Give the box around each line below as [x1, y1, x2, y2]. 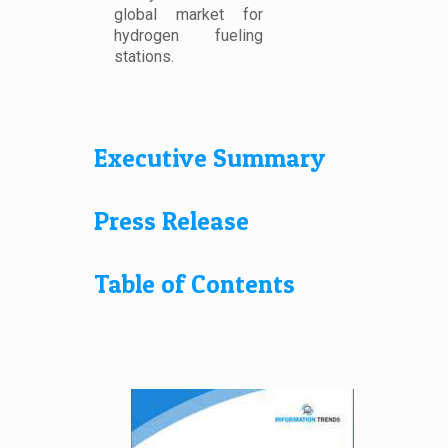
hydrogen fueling [114, 25, 263, 45]
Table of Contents [94, 268, 295, 299]
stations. [114, 46, 174, 66]
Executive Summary [94, 142, 325, 173]
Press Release [94, 205, 249, 236]
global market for [114, 4, 263, 24]
